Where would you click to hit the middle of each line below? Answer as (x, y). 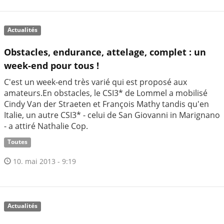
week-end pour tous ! (51, 66)
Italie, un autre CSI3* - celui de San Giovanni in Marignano (112, 115)
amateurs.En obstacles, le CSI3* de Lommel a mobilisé (106, 93)
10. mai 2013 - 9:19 (43, 161)
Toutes (18, 142)
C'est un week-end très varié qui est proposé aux (95, 82)
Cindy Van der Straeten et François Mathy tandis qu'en (106, 104)
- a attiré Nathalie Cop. (46, 126)
